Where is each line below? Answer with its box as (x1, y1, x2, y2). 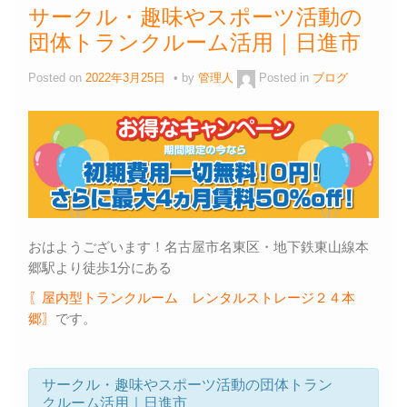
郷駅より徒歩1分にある (28, 259, 172, 275)
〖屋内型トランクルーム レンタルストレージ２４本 (28, 289, 355, 305)
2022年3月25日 (85, 71, 165, 84)
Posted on (28, 71, 85, 84)
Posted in (259, 71, 313, 84)
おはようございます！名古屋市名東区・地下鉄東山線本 (28, 238, 369, 254)
